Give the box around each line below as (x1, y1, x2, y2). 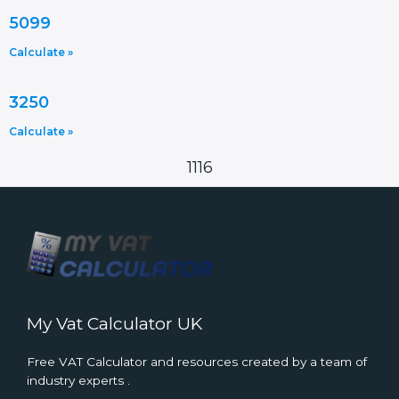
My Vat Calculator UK (27, 312, 202, 334)
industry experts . (27, 373, 130, 388)
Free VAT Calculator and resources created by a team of (27, 354, 367, 370)
